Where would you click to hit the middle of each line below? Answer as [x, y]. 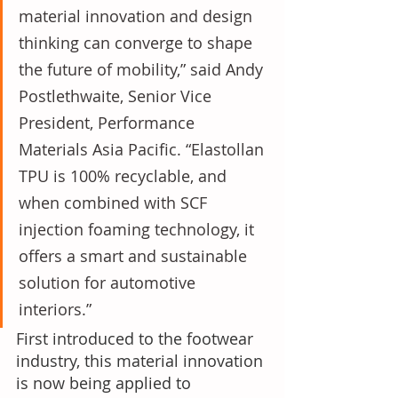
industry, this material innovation [142, 361]
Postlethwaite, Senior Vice [117, 96]
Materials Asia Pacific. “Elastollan [143, 149]
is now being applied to [106, 383]
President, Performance [109, 123]
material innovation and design [138, 16]
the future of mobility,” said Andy [143, 69]
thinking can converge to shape [138, 43]
